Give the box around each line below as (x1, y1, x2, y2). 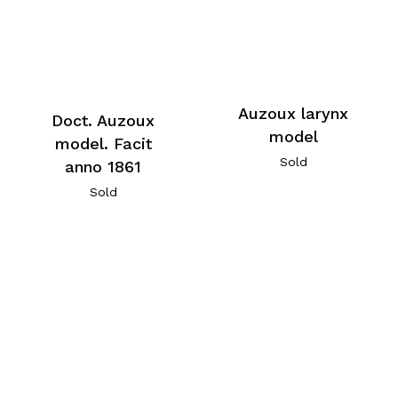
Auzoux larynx (238, 104, 349, 123)
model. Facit (54, 134, 152, 154)
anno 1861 (65, 157, 142, 177)
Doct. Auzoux (52, 111, 155, 131)
